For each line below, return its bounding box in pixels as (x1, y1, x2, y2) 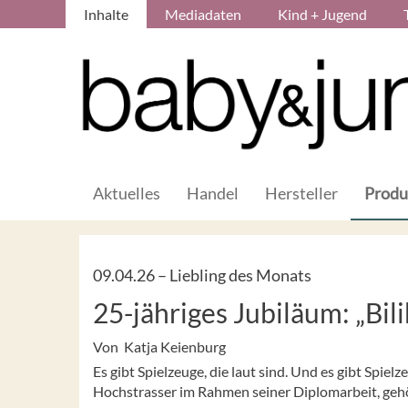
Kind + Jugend (278, 5, 367, 23)
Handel (187, 182, 239, 203)
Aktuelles (93, 182, 160, 203)
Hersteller (265, 182, 338, 203)
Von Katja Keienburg (93, 337, 226, 355)
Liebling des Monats (169, 264, 311, 285)
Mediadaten (165, 5, 241, 23)
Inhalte (84, 5, 128, 23)
